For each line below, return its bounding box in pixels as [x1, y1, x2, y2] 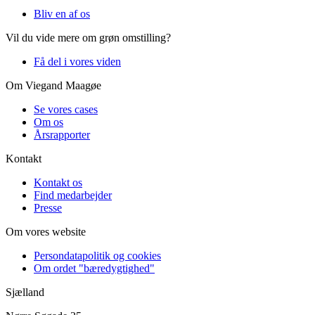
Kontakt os [34, 176, 82, 189]
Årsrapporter [34, 129, 90, 141]
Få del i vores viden [34, 56, 121, 68]
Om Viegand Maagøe [6, 79, 101, 92]
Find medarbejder [34, 189, 112, 202]
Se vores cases [34, 103, 98, 116]
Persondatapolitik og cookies [34, 250, 161, 262]
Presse [34, 202, 62, 214]
